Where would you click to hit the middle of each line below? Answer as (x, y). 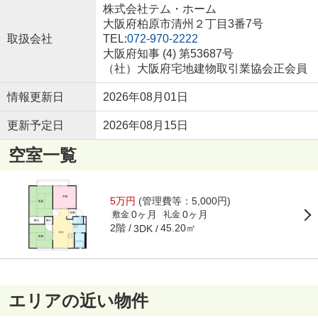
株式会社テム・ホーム (159, 9)
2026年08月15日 (145, 125)
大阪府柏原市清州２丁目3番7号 (184, 23)
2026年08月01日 (145, 97)
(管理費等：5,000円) (183, 201)
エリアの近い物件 (78, 300)
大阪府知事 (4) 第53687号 (168, 53)
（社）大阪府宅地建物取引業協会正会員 (205, 68)
